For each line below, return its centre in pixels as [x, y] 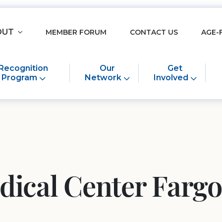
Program [19, 78]
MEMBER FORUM [76, 32]
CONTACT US [154, 32]
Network [103, 78]
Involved [171, 78]
